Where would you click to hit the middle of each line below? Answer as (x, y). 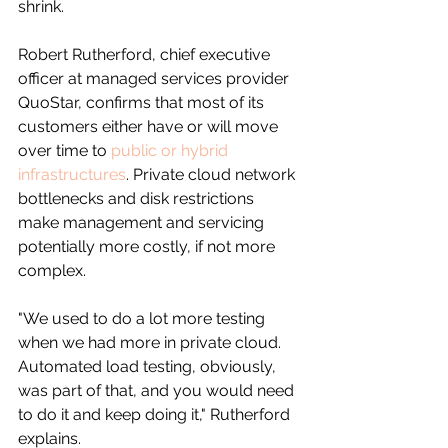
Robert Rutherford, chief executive (146, 54)
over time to (64, 150)
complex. (54, 270)
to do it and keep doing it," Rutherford (156, 414)
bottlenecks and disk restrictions (138, 198)
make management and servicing (143, 222)
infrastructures (72, 174)
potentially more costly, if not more (148, 246)
